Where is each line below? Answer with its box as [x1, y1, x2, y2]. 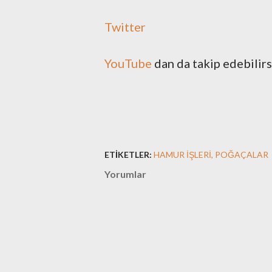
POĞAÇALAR [215, 149, 268, 160]
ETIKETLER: [104, 149, 152, 160]
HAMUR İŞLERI [154, 149, 211, 160]
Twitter [104, 19, 146, 34]
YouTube [104, 56, 152, 70]
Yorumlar [104, 168, 146, 180]
